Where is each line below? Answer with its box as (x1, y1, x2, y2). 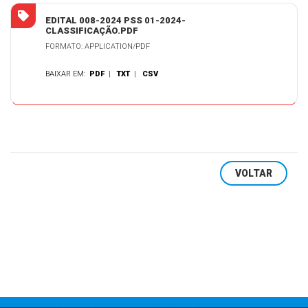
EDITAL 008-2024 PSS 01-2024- (45, 15, 186, 25)
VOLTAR (235, 168, 272, 179)
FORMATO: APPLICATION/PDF (45, 42, 150, 51)
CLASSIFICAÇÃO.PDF (45, 25, 138, 36)
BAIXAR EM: (45, 69, 89, 78)
